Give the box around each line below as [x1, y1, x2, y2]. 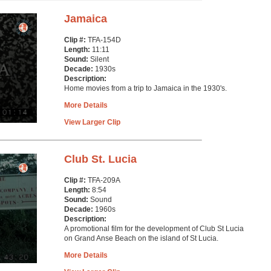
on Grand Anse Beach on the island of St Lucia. [64, 234, 218, 243]
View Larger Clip [64, 118, 120, 126]
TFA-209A [88, 176, 120, 184]
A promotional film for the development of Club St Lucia [64, 224, 244, 233]
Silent [90, 55, 109, 64]
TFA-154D [88, 36, 121, 44]
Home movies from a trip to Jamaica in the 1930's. [64, 84, 227, 93]
